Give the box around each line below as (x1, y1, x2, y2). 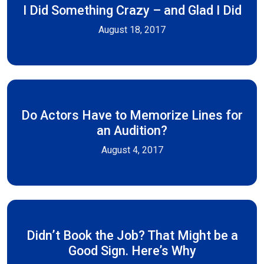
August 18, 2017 (98, 24, 166, 35)
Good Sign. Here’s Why (68, 243, 196, 258)
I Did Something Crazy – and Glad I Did (22, 3, 242, 18)
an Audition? (97, 123, 167, 138)
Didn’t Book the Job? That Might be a (26, 228, 238, 243)
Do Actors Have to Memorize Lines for (21, 108, 243, 123)
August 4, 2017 (101, 144, 163, 156)
